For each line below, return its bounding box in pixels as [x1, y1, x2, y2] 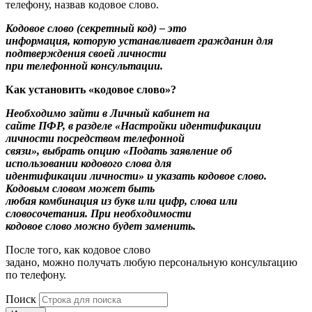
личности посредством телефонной [6, 132, 185, 145]
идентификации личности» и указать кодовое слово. [6, 170, 267, 182]
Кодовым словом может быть [6, 182, 155, 195]
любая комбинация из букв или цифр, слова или [6, 195, 237, 208]
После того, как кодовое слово [6, 244, 150, 256]
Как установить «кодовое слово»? [6, 84, 176, 96]
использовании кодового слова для [6, 157, 171, 170]
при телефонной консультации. [6, 60, 163, 72]
